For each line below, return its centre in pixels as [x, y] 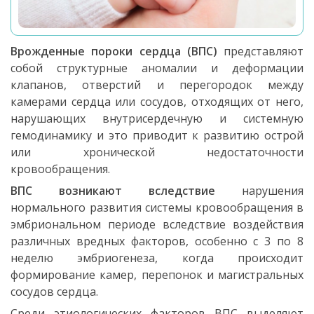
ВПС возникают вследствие [113, 190]
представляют [264, 51]
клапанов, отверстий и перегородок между [157, 84]
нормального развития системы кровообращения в [157, 207]
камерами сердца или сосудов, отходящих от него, [157, 101]
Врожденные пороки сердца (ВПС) [117, 51]
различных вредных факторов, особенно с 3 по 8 [157, 241]
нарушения [259, 190]
